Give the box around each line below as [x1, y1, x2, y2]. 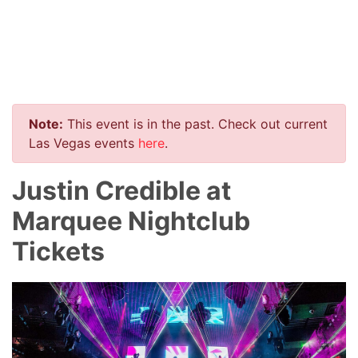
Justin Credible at [12, 174, 231, 206]
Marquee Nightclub [12, 205, 250, 237]
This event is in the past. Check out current [63, 115, 328, 132]
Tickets [12, 235, 105, 267]
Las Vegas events [29, 134, 138, 151]
